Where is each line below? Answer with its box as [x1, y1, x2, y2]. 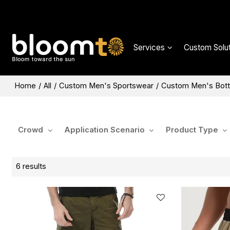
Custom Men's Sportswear [59, 81, 154, 90]
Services [133, 43, 165, 53]
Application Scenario [64, 125, 145, 135]
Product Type [165, 125, 218, 135]
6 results [16, 162, 47, 171]
